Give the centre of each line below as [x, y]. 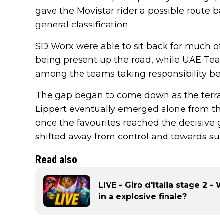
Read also [56, 159]
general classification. [82, 24]
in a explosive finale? [142, 196]
